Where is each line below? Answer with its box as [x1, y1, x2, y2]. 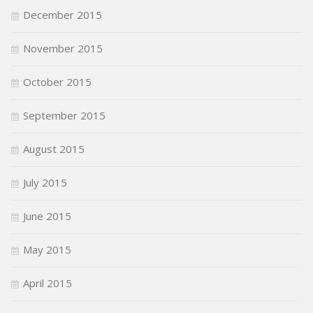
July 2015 [23, 175, 67, 189]
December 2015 [23, 7, 102, 22]
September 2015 [23, 108, 105, 122]
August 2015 [23, 141, 85, 156]
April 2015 [23, 275, 72, 290]
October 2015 [23, 74, 92, 89]
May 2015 [23, 242, 71, 256]
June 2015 [23, 208, 71, 223]
